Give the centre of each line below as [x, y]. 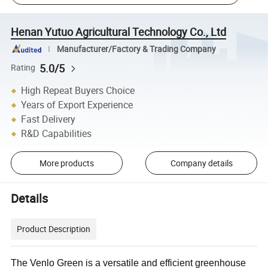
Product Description [54, 229]
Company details [201, 163]
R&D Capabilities [57, 134]
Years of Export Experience [77, 105]
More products [66, 163]
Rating [23, 68]
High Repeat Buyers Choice [78, 91]
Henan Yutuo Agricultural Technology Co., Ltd [119, 31]
